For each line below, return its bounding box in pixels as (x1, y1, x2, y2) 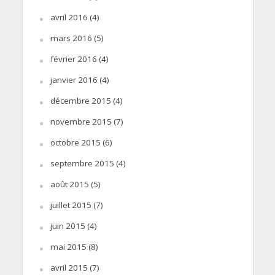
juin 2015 (50, 220, 85, 231)
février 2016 (50, 53, 97, 64)
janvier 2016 (50, 74, 98, 85)
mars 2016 (50, 32, 92, 44)
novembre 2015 (50, 115, 112, 127)
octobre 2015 (50, 136, 101, 148)
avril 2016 (50, 11, 88, 23)
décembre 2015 (50, 95, 111, 106)
